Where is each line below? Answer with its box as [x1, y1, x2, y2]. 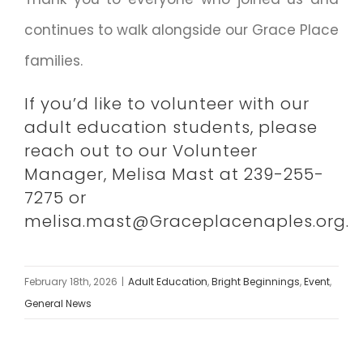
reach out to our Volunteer [23, 139, 258, 163]
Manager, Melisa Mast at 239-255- [23, 163, 324, 186]
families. [23, 51, 83, 71]
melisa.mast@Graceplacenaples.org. [23, 210, 349, 233]
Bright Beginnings [211, 275, 300, 289]
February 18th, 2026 [24, 275, 117, 289]
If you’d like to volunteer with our [23, 92, 310, 116]
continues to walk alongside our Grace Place [23, 20, 340, 41]
